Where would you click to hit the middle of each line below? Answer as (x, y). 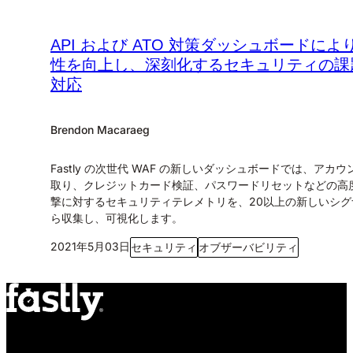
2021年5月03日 (90, 246)
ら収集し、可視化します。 (117, 218)
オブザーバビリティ (248, 247)
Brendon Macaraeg (100, 130)
